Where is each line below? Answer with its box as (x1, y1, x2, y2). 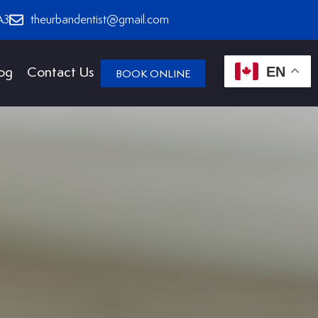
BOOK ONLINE (116, 68, 191, 79)
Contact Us (27, 66, 94, 79)
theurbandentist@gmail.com (31, 13, 169, 26)
